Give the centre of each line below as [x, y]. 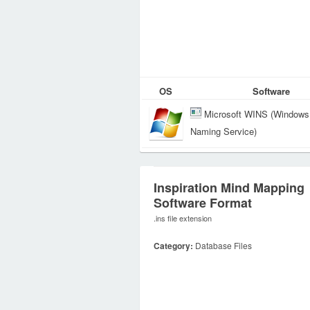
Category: [173, 246]
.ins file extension [183, 218]
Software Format [203, 203]
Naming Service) [224, 131]
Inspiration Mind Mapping [229, 188]
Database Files [222, 245]
